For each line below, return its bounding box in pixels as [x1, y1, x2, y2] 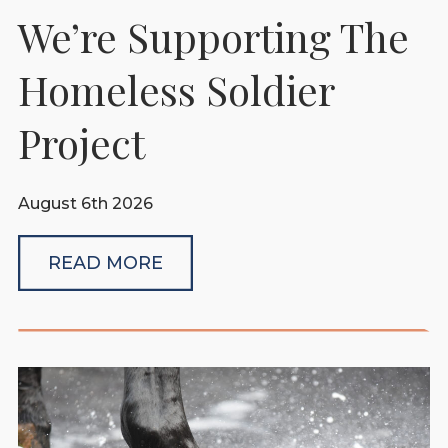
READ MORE [48, 252, 164, 274]
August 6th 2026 [18, 193, 154, 214]
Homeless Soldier [18, 63, 335, 117]
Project [18, 116, 146, 170]
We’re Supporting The [18, 10, 410, 64]
